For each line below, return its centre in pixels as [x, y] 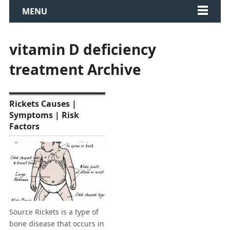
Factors [24, 126]
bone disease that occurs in [56, 224]
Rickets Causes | [43, 104]
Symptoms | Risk [44, 115]
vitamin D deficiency [82, 49]
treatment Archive [75, 69]
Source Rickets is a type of [54, 212]
